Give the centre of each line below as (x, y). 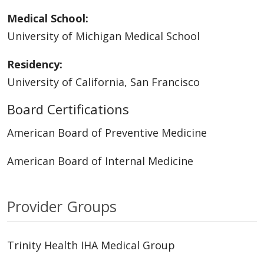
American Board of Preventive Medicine (107, 133)
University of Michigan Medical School (103, 36)
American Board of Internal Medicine (100, 161)
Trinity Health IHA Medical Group (91, 245)
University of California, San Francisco (103, 82)
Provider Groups (62, 207)
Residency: (35, 65)
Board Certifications (68, 109)
